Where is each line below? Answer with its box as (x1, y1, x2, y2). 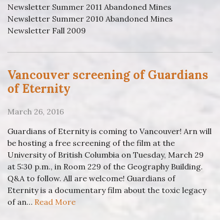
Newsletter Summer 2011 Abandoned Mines (7, 1, 171, 12)
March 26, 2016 (7, 106, 64, 116)
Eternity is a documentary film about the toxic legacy (7, 185, 206, 195)
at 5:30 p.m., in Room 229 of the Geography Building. (7, 161, 203, 171)
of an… (7, 196, 34, 207)
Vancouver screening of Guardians (7, 67, 208, 82)
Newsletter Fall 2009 (7, 25, 86, 35)
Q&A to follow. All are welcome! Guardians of (7, 173, 175, 183)
